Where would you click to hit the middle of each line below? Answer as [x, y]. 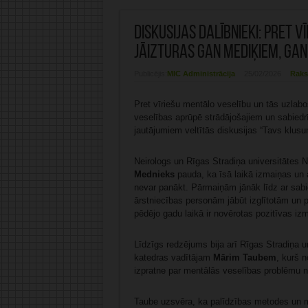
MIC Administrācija [201, 74]
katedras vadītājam [173, 258]
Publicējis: [150, 74]
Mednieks [154, 175]
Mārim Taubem [244, 258]
